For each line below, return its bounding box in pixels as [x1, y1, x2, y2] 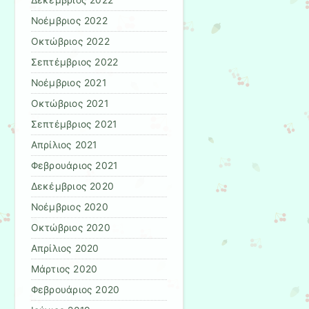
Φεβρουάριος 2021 [30, 160, 118, 172]
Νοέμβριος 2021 [30, 77, 106, 89]
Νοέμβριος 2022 [30, 15, 108, 27]
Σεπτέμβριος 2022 [30, 57, 119, 68]
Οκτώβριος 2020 [30, 222, 110, 234]
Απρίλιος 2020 [30, 243, 99, 255]
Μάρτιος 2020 [30, 263, 98, 275]
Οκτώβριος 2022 [30, 36, 110, 48]
